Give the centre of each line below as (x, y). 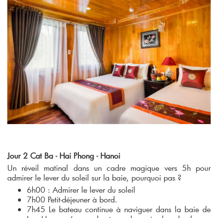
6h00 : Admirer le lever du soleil (81, 189)
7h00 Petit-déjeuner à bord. (72, 199)
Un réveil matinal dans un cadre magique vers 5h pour (109, 167)
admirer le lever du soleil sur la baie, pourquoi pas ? (94, 177)
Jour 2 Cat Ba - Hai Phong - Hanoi (64, 155)
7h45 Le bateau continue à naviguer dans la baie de (119, 209)
